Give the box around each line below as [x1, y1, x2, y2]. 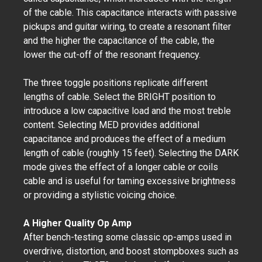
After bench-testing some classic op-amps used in [23, 232, 232, 243]
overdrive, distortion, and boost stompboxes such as [23, 246, 239, 257]
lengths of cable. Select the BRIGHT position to [23, 91, 216, 102]
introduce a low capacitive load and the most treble [23, 105, 231, 116]
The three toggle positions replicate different [23, 77, 208, 88]
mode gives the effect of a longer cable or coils [23, 161, 218, 173]
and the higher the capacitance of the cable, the [23, 35, 215, 46]
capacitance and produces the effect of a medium [23, 133, 226, 144]
